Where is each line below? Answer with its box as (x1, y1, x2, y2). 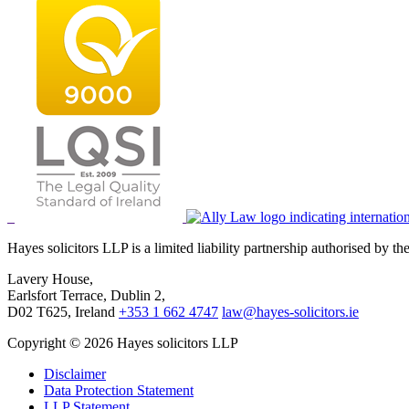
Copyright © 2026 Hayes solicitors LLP (7, 335, 238, 351)
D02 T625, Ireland (7, 304, 119, 320)
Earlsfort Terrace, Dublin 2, (7, 288, 165, 304)
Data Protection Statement (44, 383, 194, 399)
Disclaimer (44, 366, 106, 383)
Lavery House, (7, 271, 93, 288)
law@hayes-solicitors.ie (222, 304, 359, 320)
